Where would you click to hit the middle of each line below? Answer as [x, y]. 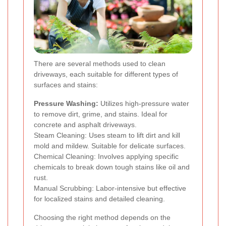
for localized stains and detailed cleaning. [99, 199]
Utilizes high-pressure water [144, 104]
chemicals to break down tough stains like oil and [112, 167]
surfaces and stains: [66, 85]
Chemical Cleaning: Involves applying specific [106, 157]
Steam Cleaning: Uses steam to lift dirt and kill [107, 135]
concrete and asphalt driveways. [85, 125]
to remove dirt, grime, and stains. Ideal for [101, 114]
